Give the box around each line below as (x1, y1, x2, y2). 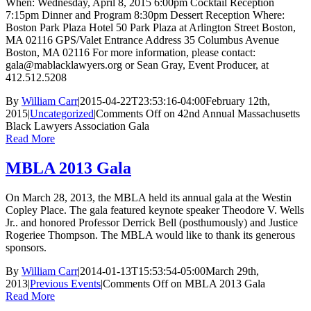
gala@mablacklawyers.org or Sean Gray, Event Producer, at (6, 59, 269, 72)
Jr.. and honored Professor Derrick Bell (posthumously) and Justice (6, 217, 298, 229)
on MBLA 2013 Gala (168, 278, 265, 290)
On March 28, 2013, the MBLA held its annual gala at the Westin (6, 192, 292, 204)
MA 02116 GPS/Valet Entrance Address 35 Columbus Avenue (6, 34, 279, 47)
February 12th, (205, 95, 270, 108)
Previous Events (30, 278, 101, 290)
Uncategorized (30, 108, 94, 120)
